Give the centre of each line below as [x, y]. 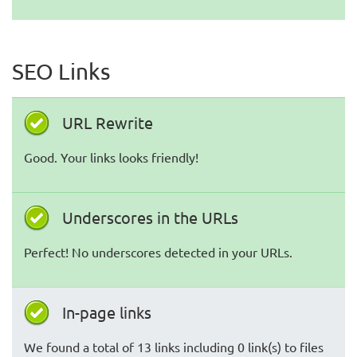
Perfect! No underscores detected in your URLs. [158, 252]
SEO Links [61, 71]
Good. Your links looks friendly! [111, 157]
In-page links [107, 312]
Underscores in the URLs [150, 217]
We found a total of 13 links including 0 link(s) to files [174, 347]
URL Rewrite [108, 122]
